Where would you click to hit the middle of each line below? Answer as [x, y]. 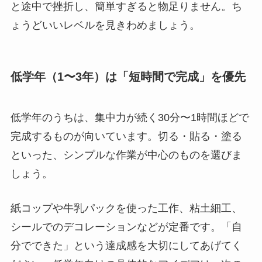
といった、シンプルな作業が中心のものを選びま [126, 155]
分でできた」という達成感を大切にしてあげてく [126, 245]
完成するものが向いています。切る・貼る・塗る [126, 136]
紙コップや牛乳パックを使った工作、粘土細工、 [126, 208]
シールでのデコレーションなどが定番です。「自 [126, 227]
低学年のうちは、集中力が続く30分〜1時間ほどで [130, 117]
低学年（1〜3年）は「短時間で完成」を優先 [128, 77]
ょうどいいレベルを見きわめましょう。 [105, 25]
